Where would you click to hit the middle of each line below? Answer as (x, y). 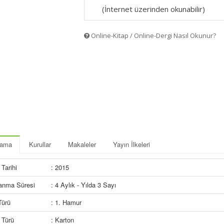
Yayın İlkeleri (131, 144)
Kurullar (40, 144)
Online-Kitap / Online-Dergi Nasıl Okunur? (152, 35)
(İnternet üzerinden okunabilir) (153, 9)
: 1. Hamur (66, 202)
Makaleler (82, 144)
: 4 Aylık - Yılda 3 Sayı (83, 185)
